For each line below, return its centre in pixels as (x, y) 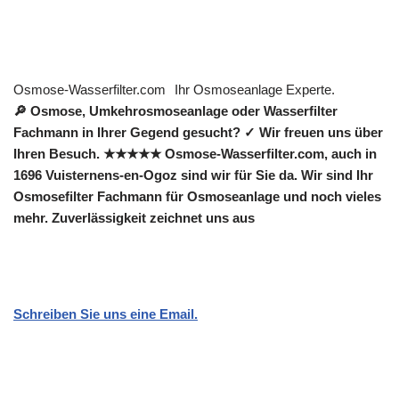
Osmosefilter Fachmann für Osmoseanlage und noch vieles (197, 197)
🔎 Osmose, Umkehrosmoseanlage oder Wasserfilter (175, 111)
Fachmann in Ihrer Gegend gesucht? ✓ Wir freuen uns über (198, 133)
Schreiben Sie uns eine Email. (106, 314)
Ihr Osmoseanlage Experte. (255, 90)
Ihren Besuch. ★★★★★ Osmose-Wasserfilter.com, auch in (195, 154)
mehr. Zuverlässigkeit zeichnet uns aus (134, 218)
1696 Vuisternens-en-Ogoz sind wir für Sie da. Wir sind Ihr (193, 175)
